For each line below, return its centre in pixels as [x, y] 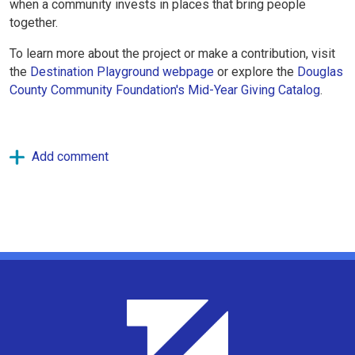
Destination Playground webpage [122, 71]
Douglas [320, 71]
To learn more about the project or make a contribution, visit [172, 53]
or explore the [256, 71]
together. [34, 22]
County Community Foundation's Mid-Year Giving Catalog [165, 90]
